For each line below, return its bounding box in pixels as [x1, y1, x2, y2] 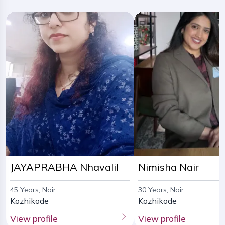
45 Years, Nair [10, 185, 56, 195]
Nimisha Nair [138, 161, 199, 174]
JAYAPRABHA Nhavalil [10, 161, 119, 174]
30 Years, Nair [138, 185, 184, 195]
